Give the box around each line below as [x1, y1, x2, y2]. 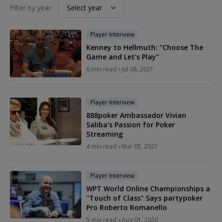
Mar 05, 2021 [122, 142, 158, 151]
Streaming [86, 129, 123, 139]
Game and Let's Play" [86, 52, 159, 61]
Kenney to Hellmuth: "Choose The [86, 42, 203, 52]
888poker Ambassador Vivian [86, 110, 186, 120]
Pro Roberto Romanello [86, 202, 167, 212]
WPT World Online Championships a [86, 183, 210, 193]
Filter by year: [10, 2, 53, 12]
